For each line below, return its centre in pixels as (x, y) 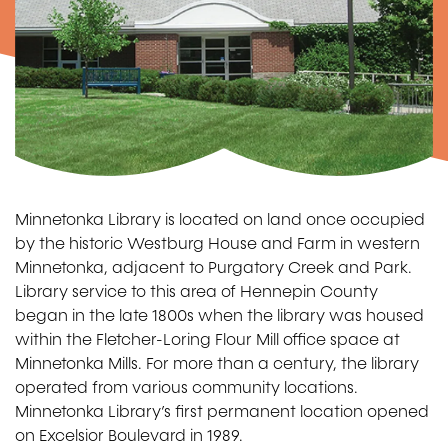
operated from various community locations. (186, 388)
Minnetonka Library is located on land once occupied (220, 220)
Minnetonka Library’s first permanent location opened (222, 412)
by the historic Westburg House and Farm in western (217, 244)
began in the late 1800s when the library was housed (219, 316)
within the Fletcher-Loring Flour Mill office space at (207, 340)
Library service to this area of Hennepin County (196, 292)
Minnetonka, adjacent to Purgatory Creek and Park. (213, 268)
